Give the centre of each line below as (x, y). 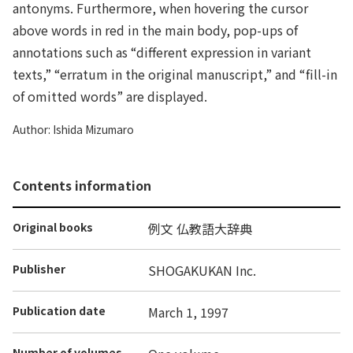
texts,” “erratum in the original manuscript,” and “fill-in (175, 74)
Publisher (39, 268)
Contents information (82, 185)
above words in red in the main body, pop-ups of (155, 30)
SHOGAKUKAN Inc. (202, 270)
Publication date (59, 310)
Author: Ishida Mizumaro (73, 129)
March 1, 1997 (188, 312)
